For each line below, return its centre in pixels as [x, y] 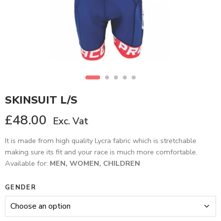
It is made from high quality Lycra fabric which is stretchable [101, 141]
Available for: [27, 163]
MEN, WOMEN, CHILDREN [95, 163]
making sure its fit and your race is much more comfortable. [101, 152]
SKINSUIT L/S [41, 100]
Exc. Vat [71, 121]
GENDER [20, 187]
